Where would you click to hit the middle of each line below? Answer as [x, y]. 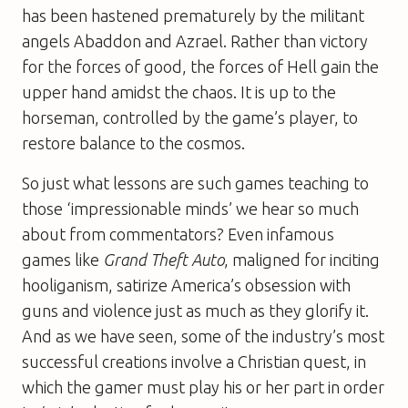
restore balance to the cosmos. [133, 143]
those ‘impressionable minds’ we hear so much [190, 208]
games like [61, 259]
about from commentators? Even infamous [178, 234]
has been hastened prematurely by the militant [193, 15]
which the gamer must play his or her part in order [203, 387]
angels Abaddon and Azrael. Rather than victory [195, 41]
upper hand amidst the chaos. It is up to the [179, 92]
